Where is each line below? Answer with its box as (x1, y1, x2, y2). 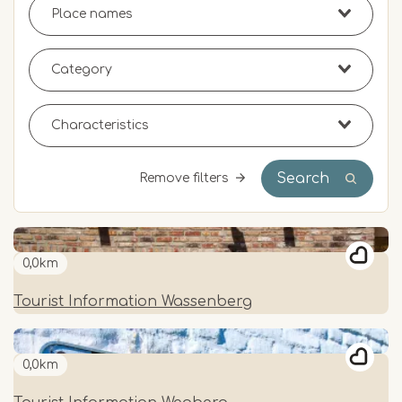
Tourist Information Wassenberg (13, 293, 252, 310)
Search (276, 170, 329, 187)
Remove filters (139, 170, 230, 185)
